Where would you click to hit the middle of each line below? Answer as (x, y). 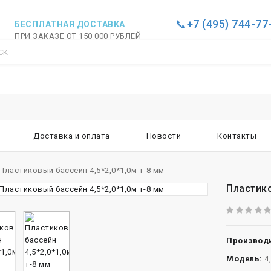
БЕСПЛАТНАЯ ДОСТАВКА (70, 24)
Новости (163, 136)
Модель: (244, 259)
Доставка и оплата (72, 136)
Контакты (237, 136)
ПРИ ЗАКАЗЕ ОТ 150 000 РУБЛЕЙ (78, 36)
